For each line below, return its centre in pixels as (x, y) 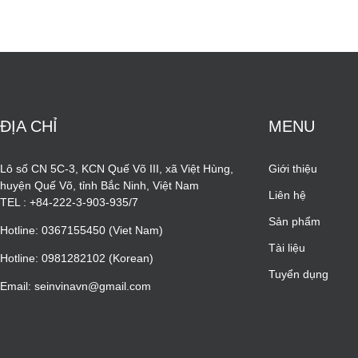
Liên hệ (288, 195)
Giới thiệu (293, 169)
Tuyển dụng (299, 274)
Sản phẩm (295, 222)
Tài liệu (287, 248)
